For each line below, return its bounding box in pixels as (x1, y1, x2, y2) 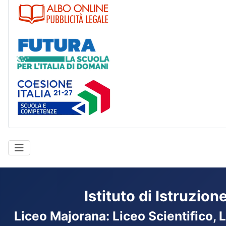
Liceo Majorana (14, 208, 106, 224)
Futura (111, 34, 135, 45)
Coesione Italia (111, 78, 167, 89)
